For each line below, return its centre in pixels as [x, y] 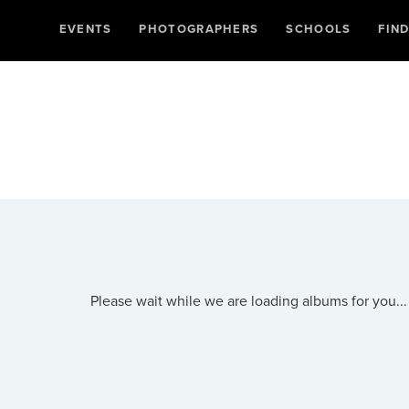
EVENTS [85, 29]
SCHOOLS [319, 29]
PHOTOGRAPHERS [199, 29]
